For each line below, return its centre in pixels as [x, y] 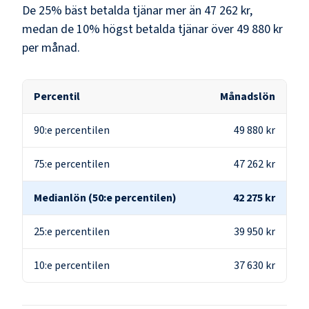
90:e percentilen [72, 130]
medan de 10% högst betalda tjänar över [128, 29]
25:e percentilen [72, 231]
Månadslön [248, 96]
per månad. [51, 48]
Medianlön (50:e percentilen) [105, 198]
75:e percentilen [72, 164]
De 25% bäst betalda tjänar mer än [112, 10]
